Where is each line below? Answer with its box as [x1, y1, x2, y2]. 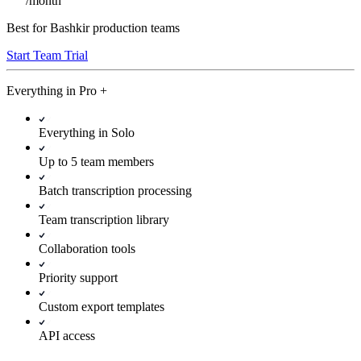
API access [39, 328, 95, 342]
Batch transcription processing [39, 183, 192, 197]
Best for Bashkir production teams [6, 20, 180, 35]
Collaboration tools [39, 241, 135, 255]
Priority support [39, 270, 118, 284]
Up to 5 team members [39, 154, 154, 168]
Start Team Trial [6, 48, 88, 62]
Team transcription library [39, 212, 169, 226]
